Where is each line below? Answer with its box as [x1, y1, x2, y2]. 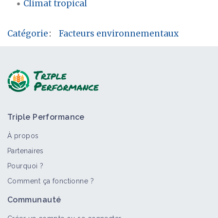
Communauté [7, 195, 61, 205]
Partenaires [7, 147, 44, 155]
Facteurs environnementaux [59, 28, 179, 39]
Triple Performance [7, 112, 85, 122]
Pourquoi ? [7, 162, 44, 170]
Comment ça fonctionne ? [7, 177, 94, 185]
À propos [7, 132, 39, 140]
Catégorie [7, 28, 48, 39]
